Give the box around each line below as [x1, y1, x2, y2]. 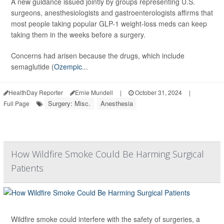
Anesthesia [100, 98, 133, 108]
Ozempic [54, 61, 82, 72]
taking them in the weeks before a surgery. [11, 29, 145, 40]
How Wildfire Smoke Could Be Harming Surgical [11, 148, 204, 160]
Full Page [3, 99, 29, 108]
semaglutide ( [11, 61, 54, 72]
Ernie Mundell [75, 88, 113, 97]
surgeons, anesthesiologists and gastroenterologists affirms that [11, 7, 213, 18]
